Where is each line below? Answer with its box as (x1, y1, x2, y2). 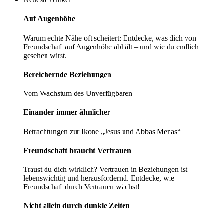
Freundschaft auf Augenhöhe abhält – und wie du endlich (23, 42, 199, 51)
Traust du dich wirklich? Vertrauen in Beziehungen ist (23, 165, 187, 174)
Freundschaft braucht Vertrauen (23, 146, 131, 155)
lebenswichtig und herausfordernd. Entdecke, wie (23, 174, 174, 183)
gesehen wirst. (23, 51, 67, 60)
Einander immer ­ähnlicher (23, 108, 110, 117)
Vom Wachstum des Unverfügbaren (23, 89, 132, 98)
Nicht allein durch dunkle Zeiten (23, 201, 130, 210)
